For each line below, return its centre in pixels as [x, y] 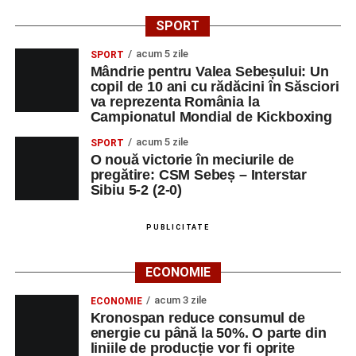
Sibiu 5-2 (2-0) [136, 190]
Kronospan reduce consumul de [197, 318]
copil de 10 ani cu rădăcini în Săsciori [215, 87]
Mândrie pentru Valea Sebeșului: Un [209, 72]
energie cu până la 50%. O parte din [208, 333]
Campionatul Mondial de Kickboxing [211, 117]
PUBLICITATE [178, 227]
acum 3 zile [180, 300]
